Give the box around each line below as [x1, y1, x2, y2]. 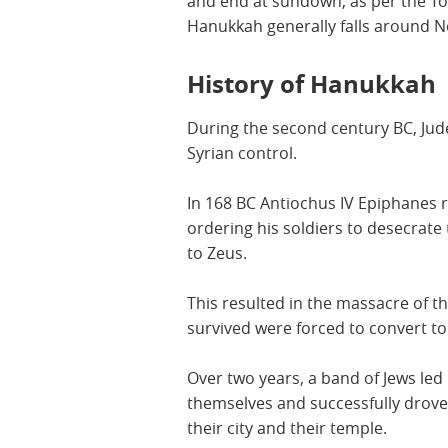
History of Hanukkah [187, 66, 436, 101]
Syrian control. [187, 141, 297, 164]
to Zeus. [187, 241, 247, 264]
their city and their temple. [187, 416, 391, 439]
